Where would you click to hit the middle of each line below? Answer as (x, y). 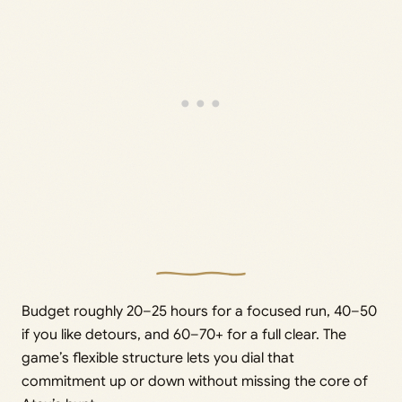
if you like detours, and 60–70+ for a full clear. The (184, 335)
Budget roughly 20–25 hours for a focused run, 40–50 (199, 312)
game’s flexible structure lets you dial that (158, 358)
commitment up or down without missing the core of (195, 382)
